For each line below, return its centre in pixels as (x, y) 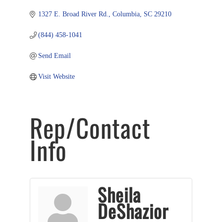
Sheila (119, 194)
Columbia (126, 14)
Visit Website (57, 76)
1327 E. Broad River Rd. (74, 14)
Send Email (55, 55)
